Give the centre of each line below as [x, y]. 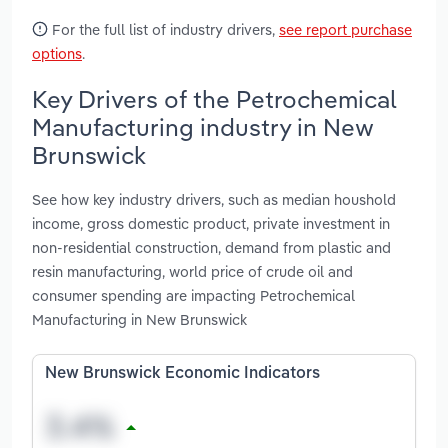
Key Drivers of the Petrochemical [214, 98]
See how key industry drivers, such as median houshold [214, 200]
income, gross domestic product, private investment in [211, 224]
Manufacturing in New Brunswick [139, 320]
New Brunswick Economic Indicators [182, 374]
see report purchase [345, 29]
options [57, 53]
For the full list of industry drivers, [163, 29]
